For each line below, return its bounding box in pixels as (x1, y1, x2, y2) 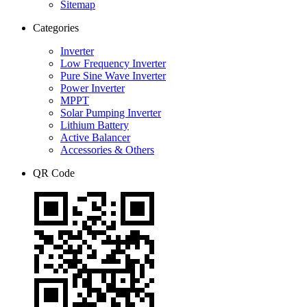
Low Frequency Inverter (60, 57, 166, 69)
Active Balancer (60, 131, 130, 143)
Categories (33, 21, 79, 34)
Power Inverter (60, 82, 125, 94)
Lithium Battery (60, 119, 129, 131)
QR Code (33, 167, 75, 179)
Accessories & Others (60, 143, 154, 156)
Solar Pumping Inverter (60, 106, 161, 119)
